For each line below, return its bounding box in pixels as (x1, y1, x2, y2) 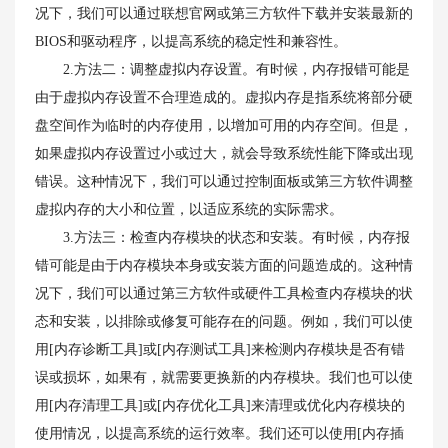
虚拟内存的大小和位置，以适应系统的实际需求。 (35, 202, 343, 217)
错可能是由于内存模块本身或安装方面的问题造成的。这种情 (35, 258, 413, 273)
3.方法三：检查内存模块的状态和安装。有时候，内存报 (35, 230, 410, 245)
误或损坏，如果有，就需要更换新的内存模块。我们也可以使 (35, 370, 413, 385)
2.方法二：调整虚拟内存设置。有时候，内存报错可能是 (35, 62, 410, 77)
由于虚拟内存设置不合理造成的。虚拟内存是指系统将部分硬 (35, 90, 413, 105)
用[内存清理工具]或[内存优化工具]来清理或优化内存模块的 (35, 398, 405, 413)
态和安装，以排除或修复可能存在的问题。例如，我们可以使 (35, 314, 413, 329)
